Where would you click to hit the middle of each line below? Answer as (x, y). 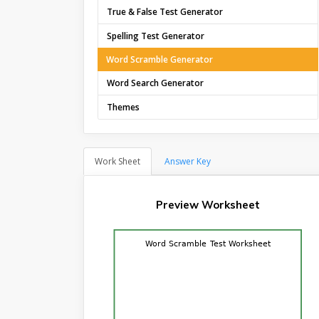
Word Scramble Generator (160, 59)
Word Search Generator (156, 83)
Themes (124, 107)
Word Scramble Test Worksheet (208, 244)
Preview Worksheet (208, 204)
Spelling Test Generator (156, 36)
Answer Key (188, 161)
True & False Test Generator (165, 11)
